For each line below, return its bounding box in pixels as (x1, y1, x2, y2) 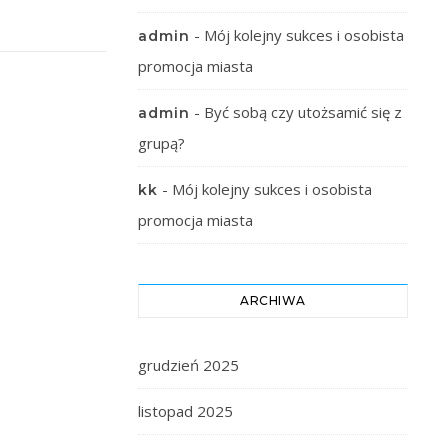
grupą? (138, 133, 185, 153)
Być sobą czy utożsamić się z (204, 102, 402, 122)
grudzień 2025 (138, 355, 239, 375)
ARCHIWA (240, 293, 306, 308)
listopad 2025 (138, 401, 233, 421)
